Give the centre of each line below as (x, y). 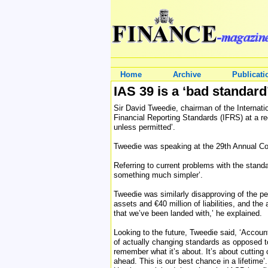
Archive (187, 74)
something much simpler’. (158, 175)
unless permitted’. (144, 127)
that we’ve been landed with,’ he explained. (188, 213)
